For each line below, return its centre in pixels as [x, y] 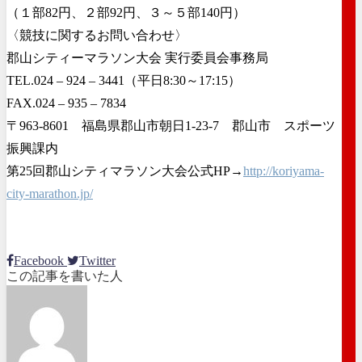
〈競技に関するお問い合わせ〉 [97, 35]
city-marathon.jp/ [50, 193]
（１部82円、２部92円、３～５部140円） [126, 12]
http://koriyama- [284, 170]
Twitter [97, 260]
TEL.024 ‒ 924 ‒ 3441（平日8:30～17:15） [124, 80]
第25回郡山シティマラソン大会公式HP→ [125, 170]
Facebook [39, 260]
